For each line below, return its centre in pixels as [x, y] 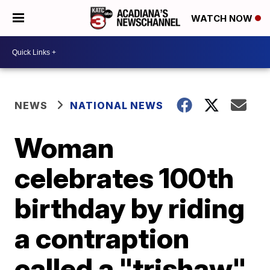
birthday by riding [130, 208]
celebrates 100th [124, 178]
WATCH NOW [223, 19]
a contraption [102, 238]
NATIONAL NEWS [117, 105]
